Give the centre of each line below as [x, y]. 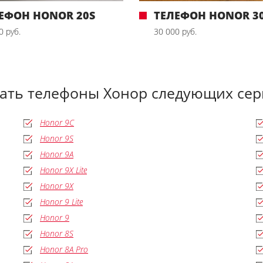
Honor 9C [57, 122]
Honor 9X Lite [64, 170]
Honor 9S [57, 138]
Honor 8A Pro [64, 249]
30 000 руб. [176, 31]
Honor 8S [57, 233]
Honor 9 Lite [62, 201]
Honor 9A [57, 154]
